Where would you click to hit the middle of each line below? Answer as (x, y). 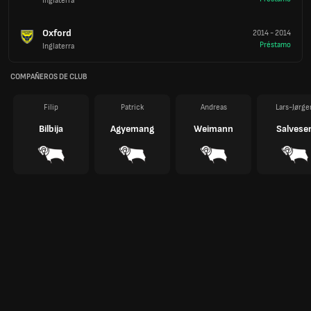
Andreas (213, 107)
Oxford (57, 33)
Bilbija (51, 129)
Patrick (132, 107)
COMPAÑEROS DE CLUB (49, 77)
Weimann (213, 129)
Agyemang (132, 129)
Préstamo (275, 44)
